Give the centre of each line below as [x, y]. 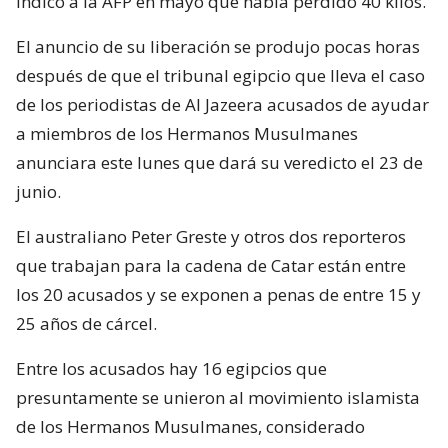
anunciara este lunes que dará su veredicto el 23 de [219, 162]
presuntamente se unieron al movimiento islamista [218, 397]
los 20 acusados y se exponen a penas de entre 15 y [218, 294]
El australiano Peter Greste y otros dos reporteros [211, 236]
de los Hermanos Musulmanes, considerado [190, 426]
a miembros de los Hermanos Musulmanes [187, 133]
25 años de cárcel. [86, 323]
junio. [38, 191]
